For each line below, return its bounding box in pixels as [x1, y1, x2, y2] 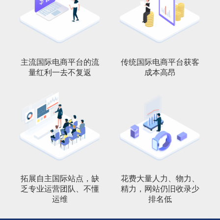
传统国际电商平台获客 [121, 55, 199, 67]
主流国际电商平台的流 [21, 55, 99, 67]
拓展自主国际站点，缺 [21, 172, 99, 184]
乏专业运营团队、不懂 [21, 182, 99, 194]
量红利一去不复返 [28, 66, 91, 78]
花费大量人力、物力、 [121, 172, 199, 184]
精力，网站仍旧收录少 [121, 182, 199, 194]
